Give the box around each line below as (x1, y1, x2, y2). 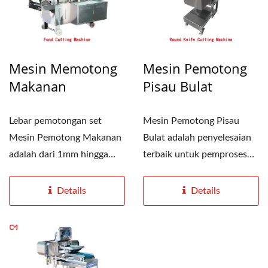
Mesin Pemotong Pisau (143, 116, 239, 126)
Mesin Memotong (9, 59, 117, 77)
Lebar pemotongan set (9, 116, 102, 126)
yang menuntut (143, 166, 206, 176)
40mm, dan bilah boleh (9, 166, 104, 176)
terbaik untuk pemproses (143, 150, 247, 159)
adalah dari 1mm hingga (9, 150, 108, 159)
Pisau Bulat (143, 77, 212, 95)
